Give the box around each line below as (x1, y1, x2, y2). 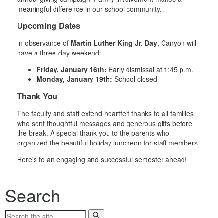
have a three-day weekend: (17, 48, 101, 58)
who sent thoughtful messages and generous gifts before (17, 118, 192, 128)
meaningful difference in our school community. (17, 3, 162, 14)
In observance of (17, 38, 71, 48)
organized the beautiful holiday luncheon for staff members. (17, 138, 200, 147)
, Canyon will (157, 38, 196, 48)
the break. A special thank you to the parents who (17, 128, 169, 138)
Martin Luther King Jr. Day (71, 38, 157, 48)
